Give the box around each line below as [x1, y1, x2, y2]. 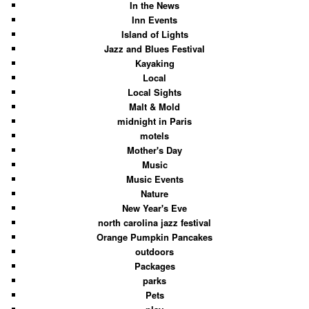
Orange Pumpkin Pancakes [97, 230, 212, 243]
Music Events [126, 172, 183, 186]
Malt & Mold [129, 99, 180, 113]
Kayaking [134, 56, 175, 70]
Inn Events [132, 12, 177, 26]
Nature [141, 186, 168, 200]
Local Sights [128, 85, 181, 99]
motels [140, 128, 169, 142]
